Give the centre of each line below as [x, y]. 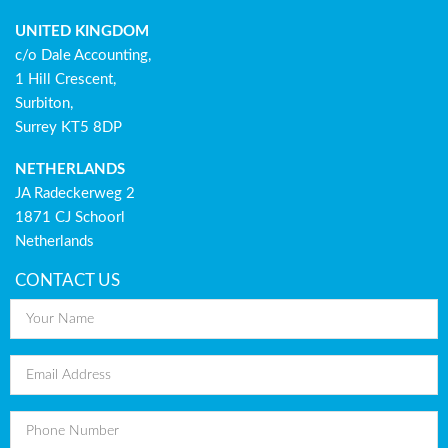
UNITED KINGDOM [82, 32]
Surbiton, [44, 104]
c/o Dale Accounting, [83, 56]
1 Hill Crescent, [65, 80]
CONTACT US [67, 281]
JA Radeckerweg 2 [75, 194]
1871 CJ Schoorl [70, 218]
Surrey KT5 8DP [68, 128]
